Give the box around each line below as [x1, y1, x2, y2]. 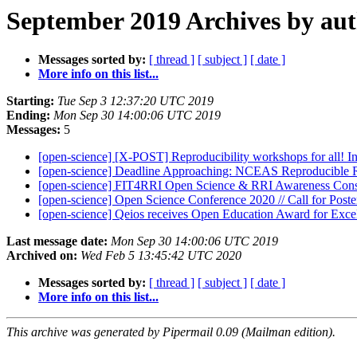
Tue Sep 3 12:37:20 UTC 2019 [57, 94, 214, 108]
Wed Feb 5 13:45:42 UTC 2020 [80, 249, 241, 263]
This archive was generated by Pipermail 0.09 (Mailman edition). [6, 325, 335, 339]
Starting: [6, 94, 54, 108]
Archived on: [6, 249, 77, 263]
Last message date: [6, 234, 108, 249]
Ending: [6, 108, 50, 123]
